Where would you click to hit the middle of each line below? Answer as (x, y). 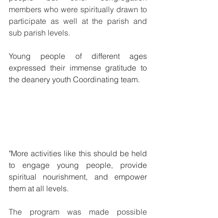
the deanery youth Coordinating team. (75, 79)
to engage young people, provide (78, 165)
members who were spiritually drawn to (78, 9)
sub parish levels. (39, 32)
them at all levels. (40, 188)
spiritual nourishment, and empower (78, 176)
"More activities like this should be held (78, 153)
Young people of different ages (78, 56)
